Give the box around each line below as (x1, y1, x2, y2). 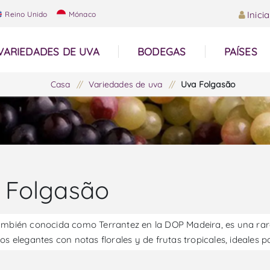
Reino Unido (3, 10, 48, 19)
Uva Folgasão (180, 79, 236, 90)
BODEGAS (137, 45, 186, 58)
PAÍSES (224, 45, 257, 58)
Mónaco (66, 10, 96, 19)
